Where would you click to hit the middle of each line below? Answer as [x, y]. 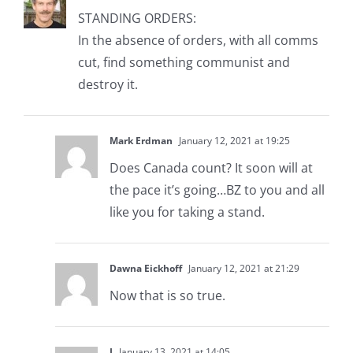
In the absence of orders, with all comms [198, 41]
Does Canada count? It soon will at [211, 168]
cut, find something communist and [184, 63]
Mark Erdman [141, 141]
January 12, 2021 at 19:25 [233, 141]
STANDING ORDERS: [137, 19]
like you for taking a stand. [187, 212]
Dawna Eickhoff [145, 269]
